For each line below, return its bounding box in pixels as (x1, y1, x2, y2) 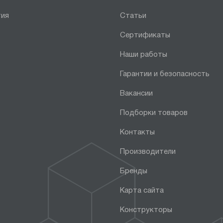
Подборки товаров (120, 109, 188, 116)
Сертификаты (120, 31, 171, 39)
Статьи (120, 12, 147, 19)
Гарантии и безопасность (120, 70, 210, 78)
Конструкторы (120, 206, 173, 214)
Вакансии (120, 90, 153, 97)
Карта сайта (120, 187, 164, 194)
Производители (120, 148, 176, 155)
